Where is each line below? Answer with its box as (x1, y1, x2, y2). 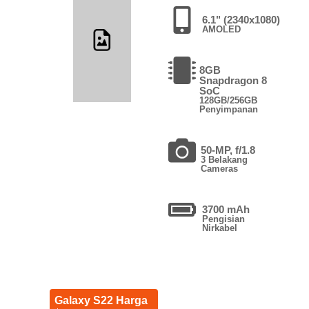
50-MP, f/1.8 (200, 143, 255, 156)
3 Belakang (200, 154, 248, 165)
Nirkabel (201, 222, 237, 233)
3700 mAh (201, 203, 250, 215)
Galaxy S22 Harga (54, 294, 148, 306)
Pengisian (201, 213, 245, 224)
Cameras (200, 163, 238, 174)
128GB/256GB (199, 94, 257, 106)
